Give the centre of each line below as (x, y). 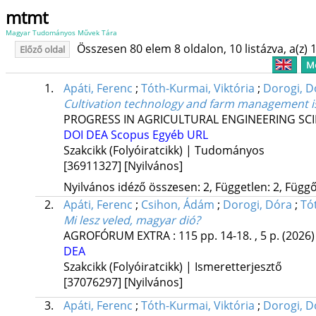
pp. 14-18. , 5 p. (241, 236)
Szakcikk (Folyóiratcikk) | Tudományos (164, 151)
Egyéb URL (180, 135)
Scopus (131, 135)
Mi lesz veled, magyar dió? (132, 220)
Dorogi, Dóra (257, 205)
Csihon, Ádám (177, 205)
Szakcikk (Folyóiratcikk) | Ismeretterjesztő (172, 267)
